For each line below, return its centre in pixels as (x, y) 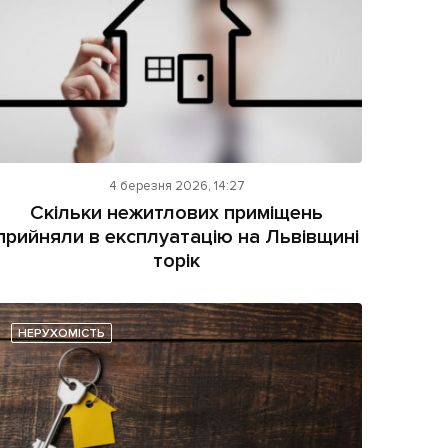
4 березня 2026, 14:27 (176, 185)
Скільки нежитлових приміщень (177, 212)
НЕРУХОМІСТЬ (62, 333)
